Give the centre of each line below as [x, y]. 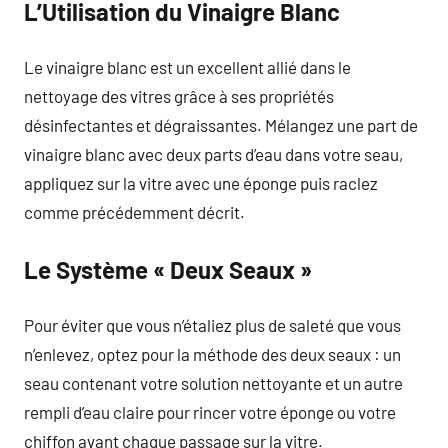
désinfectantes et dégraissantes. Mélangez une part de [221, 125]
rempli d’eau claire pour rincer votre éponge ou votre [210, 412]
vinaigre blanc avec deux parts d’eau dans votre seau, [213, 154]
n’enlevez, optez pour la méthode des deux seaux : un [212, 354]
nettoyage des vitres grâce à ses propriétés [179, 96]
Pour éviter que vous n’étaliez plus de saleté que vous [212, 325]
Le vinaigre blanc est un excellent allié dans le [187, 67]
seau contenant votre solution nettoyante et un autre [213, 383]
